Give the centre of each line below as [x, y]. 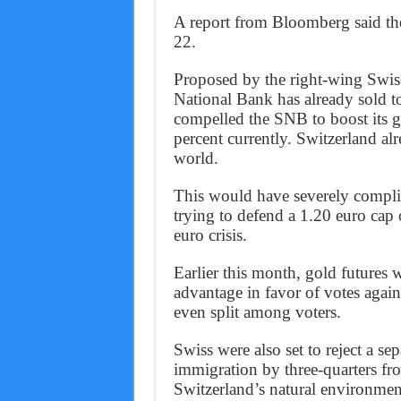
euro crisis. [210, 235]
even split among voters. [257, 312]
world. [196, 158]
